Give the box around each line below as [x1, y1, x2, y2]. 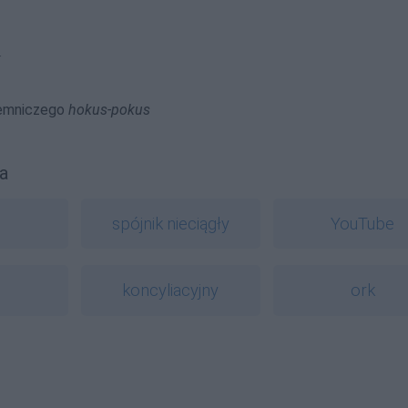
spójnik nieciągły [111, 214, 229, 234]
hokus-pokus [68, 100, 150, 118]
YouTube [331, 214, 395, 234]
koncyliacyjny [122, 280, 219, 301]
